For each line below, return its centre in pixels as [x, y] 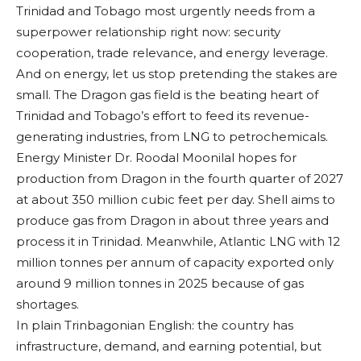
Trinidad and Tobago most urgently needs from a [166, 11]
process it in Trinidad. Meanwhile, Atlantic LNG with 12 [178, 242]
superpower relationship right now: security [148, 32]
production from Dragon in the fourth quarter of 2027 [180, 179]
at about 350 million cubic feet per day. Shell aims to [176, 200]
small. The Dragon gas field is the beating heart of [167, 95]
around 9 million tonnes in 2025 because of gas [160, 284]
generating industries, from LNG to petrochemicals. [172, 137]
